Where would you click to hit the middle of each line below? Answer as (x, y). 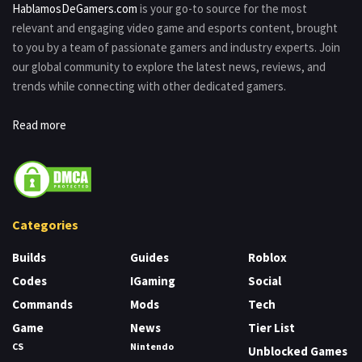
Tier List (271, 327)
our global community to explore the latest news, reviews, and (169, 66)
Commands (42, 304)
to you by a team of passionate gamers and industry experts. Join (176, 47)
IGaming (153, 280)
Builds (29, 257)
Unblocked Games (298, 351)
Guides (149, 257)
